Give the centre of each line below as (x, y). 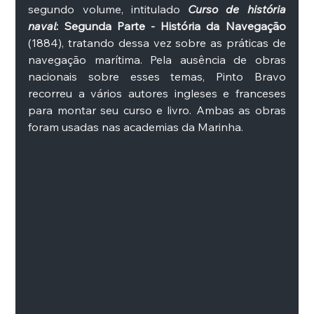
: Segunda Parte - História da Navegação (171, 26)
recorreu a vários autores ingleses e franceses (157, 93)
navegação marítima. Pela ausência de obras (157, 60)
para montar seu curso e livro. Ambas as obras (157, 110)
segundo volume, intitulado (108, 9)
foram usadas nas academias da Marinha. (137, 127)
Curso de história (237, 9)
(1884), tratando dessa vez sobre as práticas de (157, 43)
